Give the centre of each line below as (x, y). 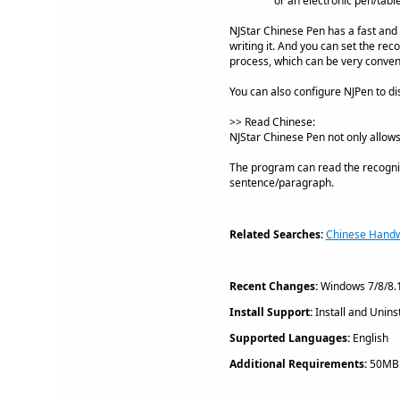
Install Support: (271, 312)
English (369, 338)
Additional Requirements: (298, 364)
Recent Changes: (273, 286)
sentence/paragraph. (281, 183)
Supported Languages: (289, 338)
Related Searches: (276, 234)
